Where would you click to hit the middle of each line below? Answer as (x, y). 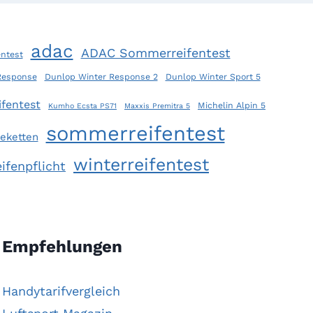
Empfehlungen (62, 247)
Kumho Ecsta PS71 (82, 106)
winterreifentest (141, 165)
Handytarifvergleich (61, 291)
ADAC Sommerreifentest (155, 53)
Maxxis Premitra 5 (157, 106)
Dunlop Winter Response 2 (101, 77)
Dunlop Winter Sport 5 (213, 77)
